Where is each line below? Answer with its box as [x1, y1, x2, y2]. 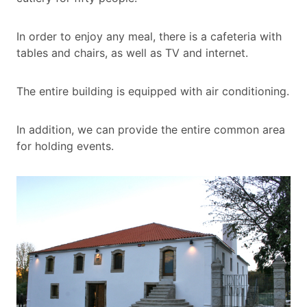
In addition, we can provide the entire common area [16, 123, 285, 137]
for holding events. [16, 139, 114, 153]
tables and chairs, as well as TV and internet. [16, 46, 248, 60]
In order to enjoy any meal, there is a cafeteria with [16, 29, 282, 44]
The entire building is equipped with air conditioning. [16, 84, 289, 99]
